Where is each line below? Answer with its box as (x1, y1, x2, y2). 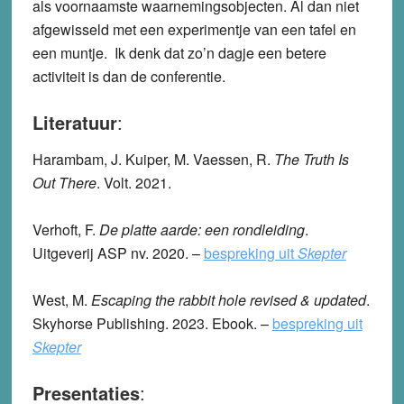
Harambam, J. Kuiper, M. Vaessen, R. (32, 148, 274, 170)
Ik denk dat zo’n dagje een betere (110, 41, 326, 63)
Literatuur (32, 108, 117, 135)
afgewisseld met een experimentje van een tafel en (32, 18, 356, 40)
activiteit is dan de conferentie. (32, 65, 229, 87)
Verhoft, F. (32, 218, 99, 240)
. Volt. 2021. (96, 171, 171, 193)
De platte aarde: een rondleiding (98, 218, 305, 240)
